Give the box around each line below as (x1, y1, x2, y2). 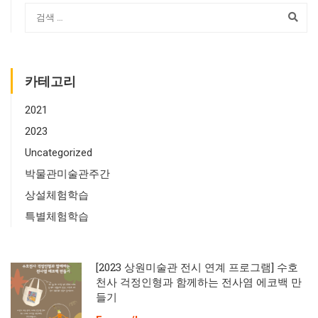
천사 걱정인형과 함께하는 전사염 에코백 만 (96, 274, 302, 289)
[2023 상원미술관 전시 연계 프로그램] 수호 (96, 259, 298, 274)
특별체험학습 (25, 209, 89, 223)
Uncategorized (25, 146, 92, 159)
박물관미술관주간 (25, 167, 110, 180)
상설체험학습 (25, 188, 89, 202)
